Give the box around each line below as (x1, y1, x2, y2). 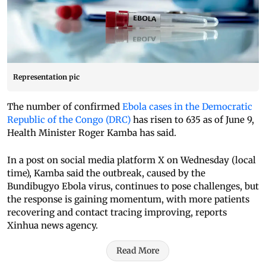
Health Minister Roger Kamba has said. (7, 127, 176, 139)
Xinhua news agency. (7, 220, 98, 232)
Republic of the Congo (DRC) (7, 114, 131, 126)
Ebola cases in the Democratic (122, 101, 252, 113)
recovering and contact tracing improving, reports (7, 207, 227, 218)
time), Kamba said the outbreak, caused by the (7, 167, 205, 179)
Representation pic (13, 72, 80, 82)
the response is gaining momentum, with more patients (7, 194, 249, 205)
